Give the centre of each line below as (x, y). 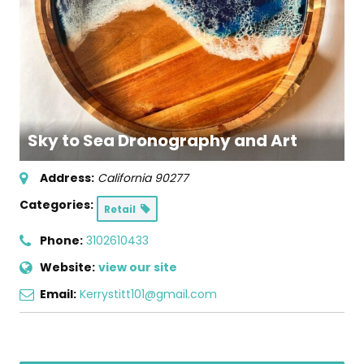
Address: (67, 178)
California (124, 178)
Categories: (56, 205)
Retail (122, 210)
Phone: (61, 241)
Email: (58, 295)
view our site (138, 268)
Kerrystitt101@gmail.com (148, 295)
